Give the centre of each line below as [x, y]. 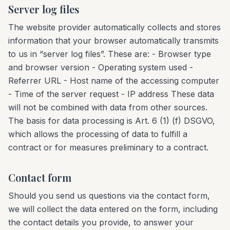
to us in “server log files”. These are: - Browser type [110, 54]
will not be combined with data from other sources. [108, 107]
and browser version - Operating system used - [101, 67]
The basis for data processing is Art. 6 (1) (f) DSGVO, [112, 121]
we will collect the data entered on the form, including [113, 209]
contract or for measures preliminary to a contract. [108, 147]
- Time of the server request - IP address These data [111, 94]
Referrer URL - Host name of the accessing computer [114, 81]
